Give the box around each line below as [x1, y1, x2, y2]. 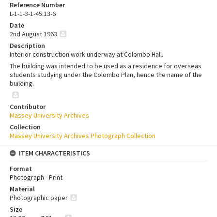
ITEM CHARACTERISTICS [19, 148, 90, 157]
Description [10, 41, 45, 50]
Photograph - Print [10, 172, 62, 182]
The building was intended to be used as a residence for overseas [10, 61, 201, 70]
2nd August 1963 [10, 29, 57, 38]
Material [10, 184, 35, 193]
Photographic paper [10, 193, 68, 202]
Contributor [10, 102, 46, 111]
